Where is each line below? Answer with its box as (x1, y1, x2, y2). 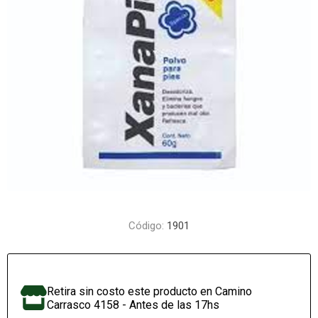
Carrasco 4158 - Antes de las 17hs (47, 298, 220, 312)
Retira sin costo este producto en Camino (47, 285, 253, 298)
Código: (128, 219, 164, 232)
